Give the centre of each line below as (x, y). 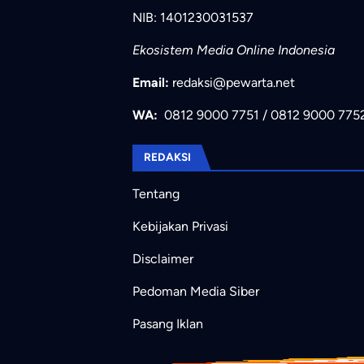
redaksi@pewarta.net (234, 83)
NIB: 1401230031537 (193, 18)
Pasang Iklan (168, 323)
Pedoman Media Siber (196, 291)
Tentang (156, 193)
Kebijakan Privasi (180, 226)
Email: (151, 83)
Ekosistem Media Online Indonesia (234, 50)
